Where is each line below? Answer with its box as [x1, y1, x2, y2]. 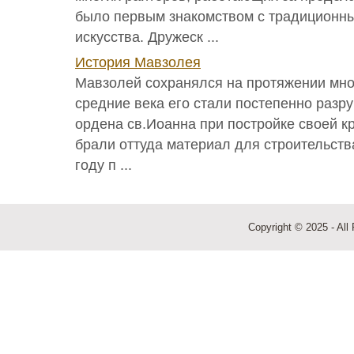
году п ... [75, 157, 132, 173]
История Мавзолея [75, 55, 201, 70]
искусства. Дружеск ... [75, 29, 219, 45]
